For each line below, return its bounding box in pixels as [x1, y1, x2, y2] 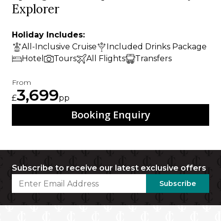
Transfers [135, 54, 172, 64]
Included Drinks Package [106, 42, 207, 52]
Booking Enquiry [71, 108, 150, 122]
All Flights [86, 54, 125, 64]
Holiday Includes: [12, 30, 85, 40]
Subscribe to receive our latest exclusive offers [12, 163, 206, 173]
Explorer [12, 1, 59, 17]
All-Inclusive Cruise [22, 42, 97, 52]
